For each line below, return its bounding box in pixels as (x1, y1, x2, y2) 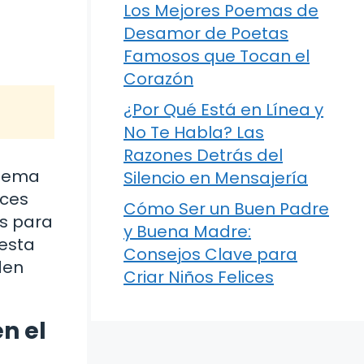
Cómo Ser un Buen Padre (123, 197, 329, 220)
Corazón (123, 67, 193, 90)
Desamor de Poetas (123, 22, 288, 45)
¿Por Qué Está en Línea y (123, 98, 323, 121)
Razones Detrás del (123, 144, 283, 167)
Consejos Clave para (123, 243, 297, 266)
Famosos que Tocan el (123, 45, 310, 67)
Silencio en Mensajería (123, 167, 308, 189)
